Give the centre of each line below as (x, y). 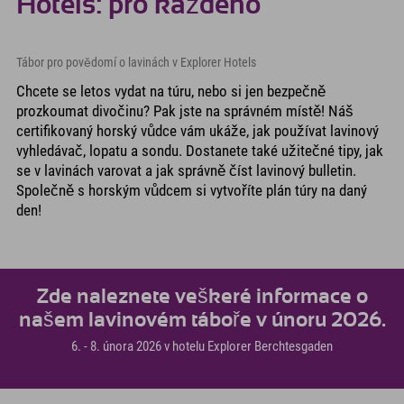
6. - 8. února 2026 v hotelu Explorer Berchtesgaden (202, 347)
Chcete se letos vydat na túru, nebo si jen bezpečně (171, 91)
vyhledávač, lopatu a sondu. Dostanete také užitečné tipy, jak (200, 150)
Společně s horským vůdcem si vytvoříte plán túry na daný (192, 190)
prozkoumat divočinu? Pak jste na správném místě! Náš (185, 110)
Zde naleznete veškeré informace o (202, 297)
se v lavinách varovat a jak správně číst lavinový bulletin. (186, 170)
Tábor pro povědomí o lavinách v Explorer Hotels (136, 62)
